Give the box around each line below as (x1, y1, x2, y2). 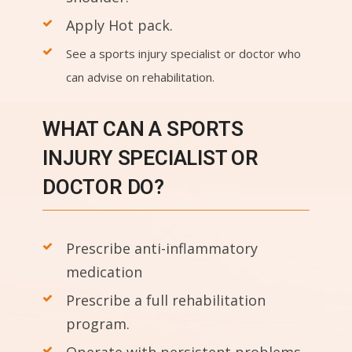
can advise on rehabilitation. (66, 68, 214, 85)
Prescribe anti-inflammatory (66, 238, 258, 258)
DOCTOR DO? (42, 174, 165, 199)
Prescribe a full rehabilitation (66, 290, 266, 310)
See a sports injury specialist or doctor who (66, 45, 301, 61)
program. (66, 313, 130, 333)
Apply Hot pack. (66, 15, 173, 35)
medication (66, 262, 142, 281)
